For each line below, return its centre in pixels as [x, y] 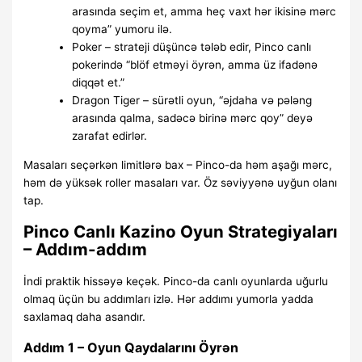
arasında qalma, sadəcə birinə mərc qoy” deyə [193, 118]
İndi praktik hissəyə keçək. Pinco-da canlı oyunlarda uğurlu [176, 281]
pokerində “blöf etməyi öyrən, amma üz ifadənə [195, 65]
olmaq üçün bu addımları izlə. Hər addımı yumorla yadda [169, 299]
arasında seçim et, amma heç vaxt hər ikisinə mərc [204, 12]
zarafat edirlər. [110, 136]
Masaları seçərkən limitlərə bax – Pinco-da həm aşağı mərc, [178, 164]
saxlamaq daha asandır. [85, 317]
